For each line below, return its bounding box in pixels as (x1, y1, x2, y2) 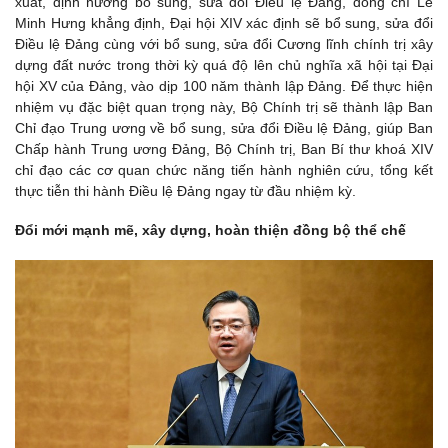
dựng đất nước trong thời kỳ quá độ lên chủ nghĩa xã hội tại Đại (15, 57, 433, 74)
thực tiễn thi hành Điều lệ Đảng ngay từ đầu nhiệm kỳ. (15, 183, 356, 200)
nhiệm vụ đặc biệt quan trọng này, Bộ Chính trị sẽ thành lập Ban (15, 99, 433, 116)
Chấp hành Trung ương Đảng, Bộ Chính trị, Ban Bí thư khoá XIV (15, 141, 433, 158)
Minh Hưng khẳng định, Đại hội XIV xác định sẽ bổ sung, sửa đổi (15, 15, 433, 32)
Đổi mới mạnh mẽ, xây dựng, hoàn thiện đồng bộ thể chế (15, 222, 406, 239)
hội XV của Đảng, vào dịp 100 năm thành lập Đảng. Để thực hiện (15, 78, 433, 95)
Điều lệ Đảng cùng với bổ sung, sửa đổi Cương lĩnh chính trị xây (15, 36, 433, 53)
